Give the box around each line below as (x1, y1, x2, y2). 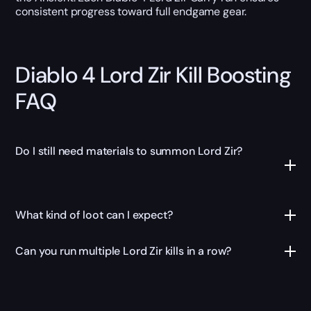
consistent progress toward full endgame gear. (15, 4, 247, 19)
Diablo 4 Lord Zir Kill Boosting (15, 60, 292, 90)
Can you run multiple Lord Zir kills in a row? (15, 243, 232, 258)
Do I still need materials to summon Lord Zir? (15, 143, 243, 158)
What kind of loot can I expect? (15, 207, 173, 222)
